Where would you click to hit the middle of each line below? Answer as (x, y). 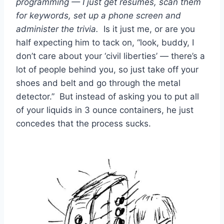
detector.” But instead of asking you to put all (107, 96)
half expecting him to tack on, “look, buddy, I (105, 42)
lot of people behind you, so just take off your (107, 69)
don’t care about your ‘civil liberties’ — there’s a (110, 56)
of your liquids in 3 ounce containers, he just (105, 110)
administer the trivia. (58, 29)
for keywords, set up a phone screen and (98, 15)
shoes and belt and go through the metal (98, 83)
